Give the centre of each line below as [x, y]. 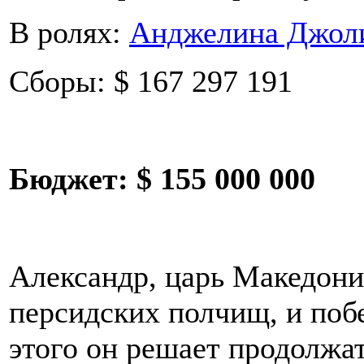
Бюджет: [73, 179]
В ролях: [69, 33]
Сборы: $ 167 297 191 [151, 82]
